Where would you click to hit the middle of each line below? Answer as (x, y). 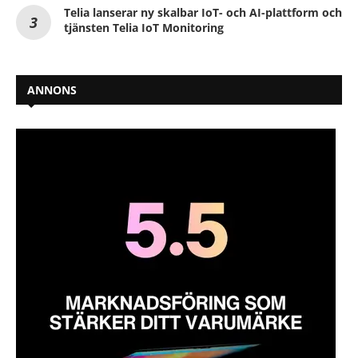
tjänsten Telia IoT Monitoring (144, 27)
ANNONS (52, 89)
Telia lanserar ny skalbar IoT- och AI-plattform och (203, 12)
